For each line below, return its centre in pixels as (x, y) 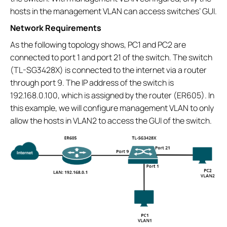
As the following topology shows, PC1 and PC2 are (98, 45)
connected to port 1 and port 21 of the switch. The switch (111, 57)
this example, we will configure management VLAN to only (112, 108)
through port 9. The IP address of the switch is (92, 83)
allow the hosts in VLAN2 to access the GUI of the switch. (111, 121)
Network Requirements (56, 28)
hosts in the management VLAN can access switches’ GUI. (113, 11)
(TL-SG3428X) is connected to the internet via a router (108, 70)
